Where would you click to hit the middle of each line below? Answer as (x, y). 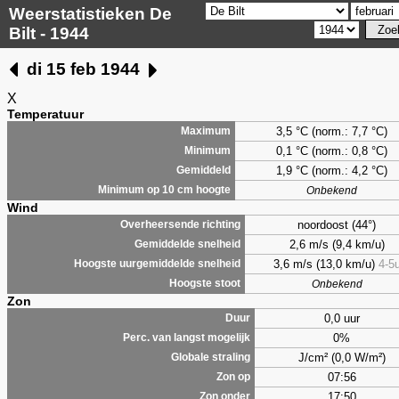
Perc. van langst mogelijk (187, 337)
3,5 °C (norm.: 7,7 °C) (332, 131)
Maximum (206, 130)
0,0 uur (342, 318)
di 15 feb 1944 (83, 69)
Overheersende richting (180, 224)
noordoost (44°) (337, 224)
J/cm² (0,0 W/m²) (342, 357)
